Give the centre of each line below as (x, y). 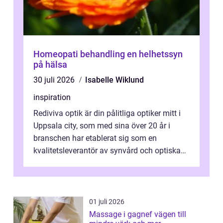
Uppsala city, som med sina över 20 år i (102, 126)
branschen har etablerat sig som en (95, 138)
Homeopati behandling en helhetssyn (80, 54)
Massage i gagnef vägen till (122, 215)
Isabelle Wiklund (114, 80)
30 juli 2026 (55, 80)
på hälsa (50, 65)
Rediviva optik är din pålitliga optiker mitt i (107, 113)
